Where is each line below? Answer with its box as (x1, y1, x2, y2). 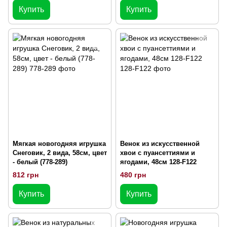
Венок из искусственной (120, 139, 200, 147)
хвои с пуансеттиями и (120, 148, 195, 157)
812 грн (13, 170, 39, 179)
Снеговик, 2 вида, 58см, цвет (13, 148, 107, 157)
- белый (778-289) (13, 158, 67, 166)
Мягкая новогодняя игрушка (13, 139, 106, 147)
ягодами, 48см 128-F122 (120, 158, 197, 166)
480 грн (120, 170, 146, 179)
